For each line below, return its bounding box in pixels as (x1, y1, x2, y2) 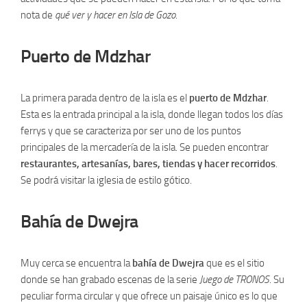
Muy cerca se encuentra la (21, 257, 132, 269)
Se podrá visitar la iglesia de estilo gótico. (21, 174, 192, 186)
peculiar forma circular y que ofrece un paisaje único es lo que (21, 290, 278, 302)
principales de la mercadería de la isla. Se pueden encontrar (21, 141, 269, 153)
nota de (21, 9, 55, 21)
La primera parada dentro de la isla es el (21, 92, 189, 104)
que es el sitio (204, 257, 265, 269)
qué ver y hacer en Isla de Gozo (55, 9, 175, 21)
